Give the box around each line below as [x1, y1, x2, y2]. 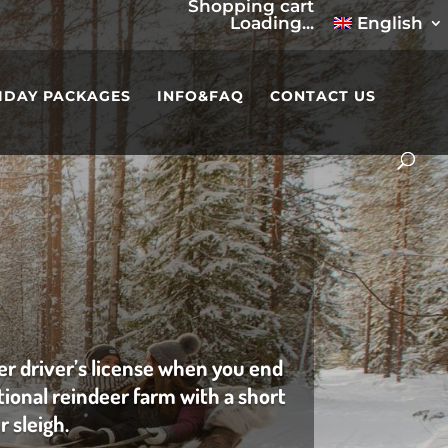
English [356, 12, 423, 33]
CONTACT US [270, 86, 376, 105]
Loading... [229, 12, 314, 33]
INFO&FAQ [157, 86, 244, 105]
